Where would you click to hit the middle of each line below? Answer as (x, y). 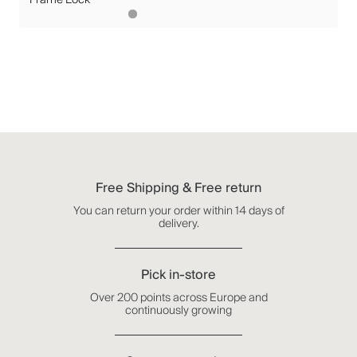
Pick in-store (178, 275)
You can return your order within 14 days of (178, 210)
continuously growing (178, 310)
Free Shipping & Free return (178, 188)
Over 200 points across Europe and (178, 297)
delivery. (178, 223)
